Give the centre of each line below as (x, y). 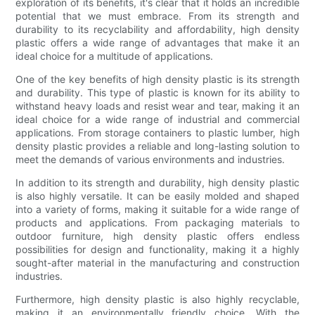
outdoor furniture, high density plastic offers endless (157, 236)
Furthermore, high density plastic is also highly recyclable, (157, 299)
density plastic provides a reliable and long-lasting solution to (157, 146)
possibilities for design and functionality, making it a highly (157, 249)
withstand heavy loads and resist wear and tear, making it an (157, 105)
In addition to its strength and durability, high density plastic (157, 182)
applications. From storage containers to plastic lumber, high (157, 132)
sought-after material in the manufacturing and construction (157, 262)
